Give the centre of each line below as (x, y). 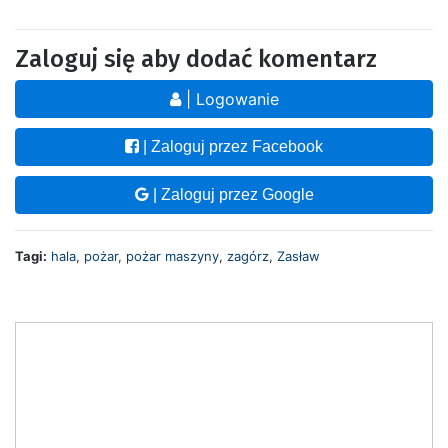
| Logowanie (229, 99)
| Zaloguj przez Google (231, 195)
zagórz (248, 256)
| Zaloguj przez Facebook (231, 147)
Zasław (298, 256)
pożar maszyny (172, 256)
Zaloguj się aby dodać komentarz (196, 59)
